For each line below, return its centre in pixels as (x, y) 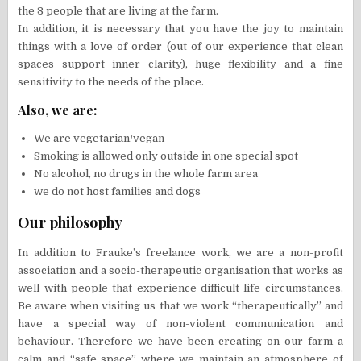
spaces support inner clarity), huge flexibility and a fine (180, 64)
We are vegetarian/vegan (100, 139)
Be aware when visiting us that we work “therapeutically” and (180, 306)
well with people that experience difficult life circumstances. (180, 288)
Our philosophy (71, 223)
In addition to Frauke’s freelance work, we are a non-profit (180, 253)
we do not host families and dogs (118, 192)
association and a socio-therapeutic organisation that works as (180, 271)
